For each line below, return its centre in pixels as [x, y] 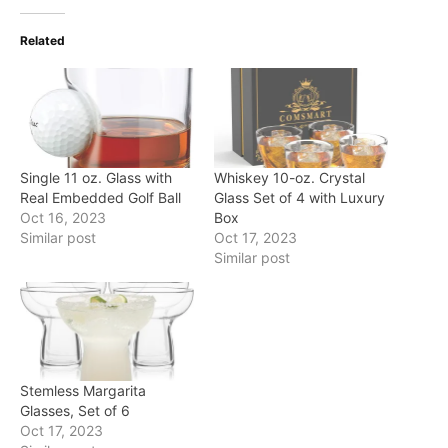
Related [42, 41]
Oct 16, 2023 [63, 217]
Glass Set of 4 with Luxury [299, 197]
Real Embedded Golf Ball [100, 197]
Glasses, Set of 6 [75, 411]
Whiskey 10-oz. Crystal [289, 177]
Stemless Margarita [83, 391]
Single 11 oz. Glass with [96, 177]
